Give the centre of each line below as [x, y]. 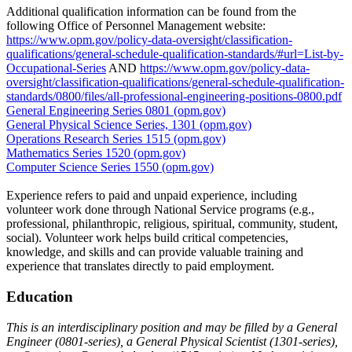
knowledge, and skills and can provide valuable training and [155, 252]
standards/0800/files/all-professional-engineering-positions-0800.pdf [174, 97]
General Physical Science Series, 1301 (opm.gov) [129, 125]
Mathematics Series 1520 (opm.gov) [96, 153]
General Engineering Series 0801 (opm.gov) [116, 111]
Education [40, 297]
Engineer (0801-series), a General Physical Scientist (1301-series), [172, 341]
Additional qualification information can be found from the [151, 12]
